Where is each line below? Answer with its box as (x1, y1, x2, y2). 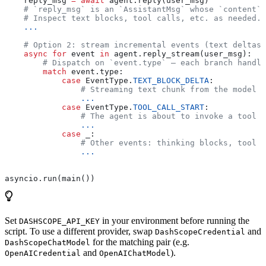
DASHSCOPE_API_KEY (19, 216, 100, 226)
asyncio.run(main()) (5, 173, 95, 183)
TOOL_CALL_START (133, 102, 204, 112)
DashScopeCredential (155, 227, 245, 236)
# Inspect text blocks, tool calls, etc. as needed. (5, 13, 261, 23)
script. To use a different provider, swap (5, 226, 155, 236)
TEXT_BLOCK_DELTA (133, 75, 209, 85)
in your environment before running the (100, 215, 249, 226)
